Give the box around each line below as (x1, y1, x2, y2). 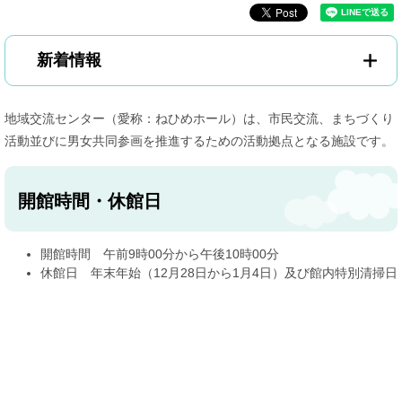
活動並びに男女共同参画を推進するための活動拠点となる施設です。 (4, 134, 394, 148)
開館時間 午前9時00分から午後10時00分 (40, 247, 279, 261)
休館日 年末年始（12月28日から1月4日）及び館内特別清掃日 (40, 266, 398, 280)
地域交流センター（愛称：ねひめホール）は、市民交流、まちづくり (4, 111, 394, 126)
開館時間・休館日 (18, 191, 162, 211)
